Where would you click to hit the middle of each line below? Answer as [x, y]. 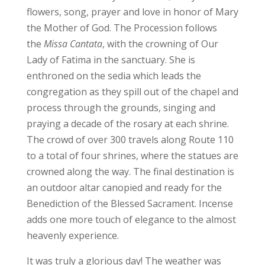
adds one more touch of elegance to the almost [131, 219]
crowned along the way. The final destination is [130, 171]
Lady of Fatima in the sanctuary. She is [111, 59]
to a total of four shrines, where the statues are [132, 155]
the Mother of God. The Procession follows [122, 28]
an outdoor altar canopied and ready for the [124, 187]
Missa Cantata [73, 43]
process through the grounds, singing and [121, 107]
